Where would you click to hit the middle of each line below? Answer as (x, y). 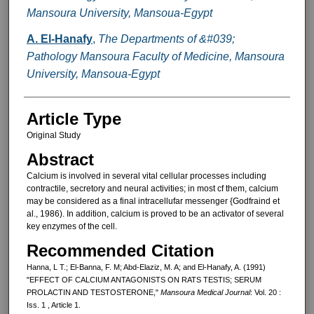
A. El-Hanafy (59, 39)
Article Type (74, 118)
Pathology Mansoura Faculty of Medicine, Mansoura (155, 56)
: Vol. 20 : (265, 293)
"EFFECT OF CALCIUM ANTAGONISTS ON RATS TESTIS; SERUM (144, 280)
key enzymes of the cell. (71, 226)
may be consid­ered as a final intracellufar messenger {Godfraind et (153, 201)
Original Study (53, 135)
